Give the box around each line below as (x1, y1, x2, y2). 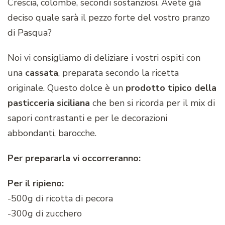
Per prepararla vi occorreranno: (8, 152, 141, 165)
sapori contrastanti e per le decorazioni (8, 112, 167, 125)
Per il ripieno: (8, 177, 64, 190)
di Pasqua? (8, 27, 52, 39)
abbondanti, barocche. (8, 127, 96, 140)
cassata (25, 67, 58, 79)
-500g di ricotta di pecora (8, 192, 113, 205)
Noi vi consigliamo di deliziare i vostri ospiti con (8, 52, 200, 64)
